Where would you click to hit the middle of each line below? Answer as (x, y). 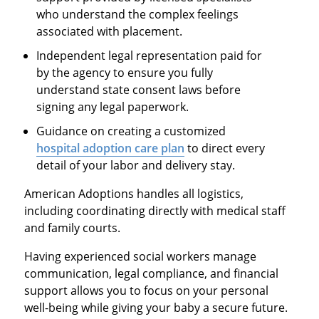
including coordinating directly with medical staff (155, 210)
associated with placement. (110, 31)
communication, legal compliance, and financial (151, 273)
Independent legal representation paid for (150, 55)
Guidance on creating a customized (131, 131)
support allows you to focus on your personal (146, 290)
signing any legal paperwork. (113, 106)
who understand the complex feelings (138, 14)
